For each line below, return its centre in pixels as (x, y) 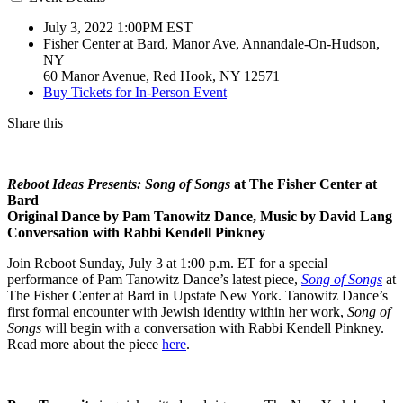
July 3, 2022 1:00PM (103, 27)
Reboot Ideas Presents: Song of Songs (119, 184)
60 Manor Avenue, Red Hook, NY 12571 (161, 76)
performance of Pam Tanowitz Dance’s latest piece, (154, 279)
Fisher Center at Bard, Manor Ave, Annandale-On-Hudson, (211, 43)
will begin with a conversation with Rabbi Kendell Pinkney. (213, 327)
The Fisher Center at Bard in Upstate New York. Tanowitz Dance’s (197, 295)
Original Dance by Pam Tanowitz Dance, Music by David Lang (200, 216)
